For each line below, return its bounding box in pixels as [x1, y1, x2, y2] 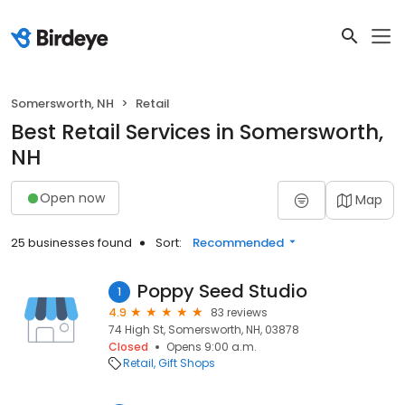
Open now [40, 188, 105, 207]
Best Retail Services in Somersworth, [11, 118, 383, 146]
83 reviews [211, 305, 268, 320]
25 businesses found [11, 234, 132, 251]
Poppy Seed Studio [137, 278, 307, 304]
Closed [108, 339, 148, 354]
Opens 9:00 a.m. [166, 339, 257, 354]
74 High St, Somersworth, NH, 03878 [108, 322, 299, 337]
